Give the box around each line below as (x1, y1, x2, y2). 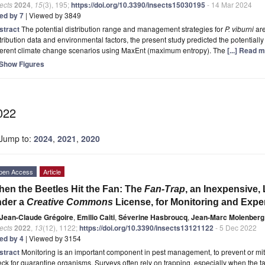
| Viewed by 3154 (24, 233, 81, 244)
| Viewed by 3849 (24, 10, 81, 21)
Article (43, 167, 61, 177)
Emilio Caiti (77, 212, 115, 223)
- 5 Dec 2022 (214, 222, 257, 233)
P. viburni (225, 24, 254, 34)
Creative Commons (27, 197, 113, 208)
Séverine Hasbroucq (118, 212, 188, 223)
